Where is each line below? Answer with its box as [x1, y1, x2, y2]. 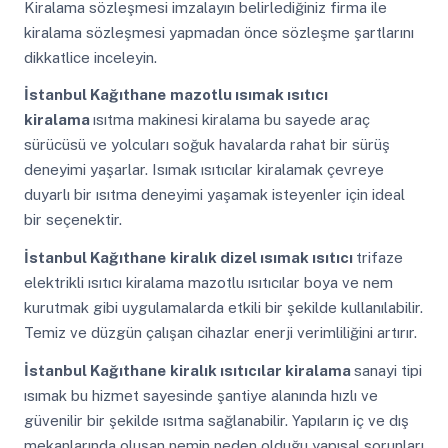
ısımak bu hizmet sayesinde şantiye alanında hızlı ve [23, 386, 378, 404]
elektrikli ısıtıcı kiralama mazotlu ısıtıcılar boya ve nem [23, 273, 393, 291]
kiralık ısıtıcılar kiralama [169, 361, 354, 379]
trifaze [355, 248, 403, 266]
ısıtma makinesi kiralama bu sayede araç [92, 111, 370, 129]
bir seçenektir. [23, 211, 122, 229]
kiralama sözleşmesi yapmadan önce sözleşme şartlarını [23, 23, 414, 41]
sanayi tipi [353, 361, 422, 379]
